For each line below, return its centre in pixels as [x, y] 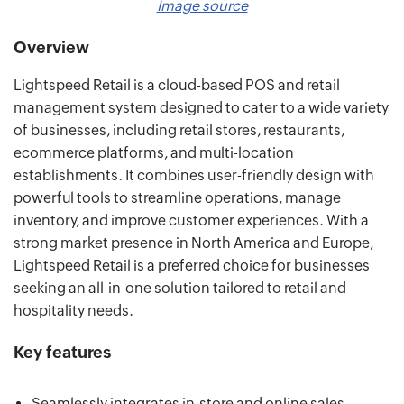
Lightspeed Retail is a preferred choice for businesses [192, 266]
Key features [62, 353]
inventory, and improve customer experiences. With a [191, 221]
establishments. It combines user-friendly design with [194, 176]
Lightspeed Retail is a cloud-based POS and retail [177, 86]
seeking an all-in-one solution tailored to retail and [180, 289]
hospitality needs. [73, 311]
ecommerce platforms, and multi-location [154, 153]
